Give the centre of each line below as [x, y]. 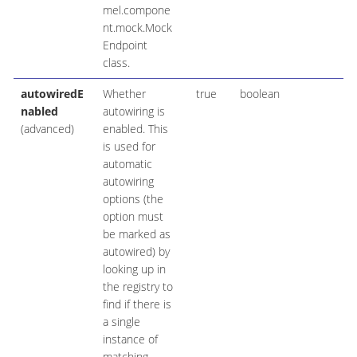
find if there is [137, 304]
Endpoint [125, 45]
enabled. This [135, 129]
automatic [127, 164]
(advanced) [47, 129]
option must [133, 217]
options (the [133, 199]
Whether [124, 94]
